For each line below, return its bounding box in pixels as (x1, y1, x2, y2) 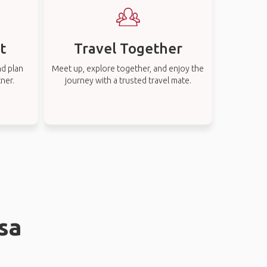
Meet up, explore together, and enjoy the (52, 64, 204, 73)
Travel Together (73, 41, 182, 57)
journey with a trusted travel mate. (64, 76, 191, 85)
